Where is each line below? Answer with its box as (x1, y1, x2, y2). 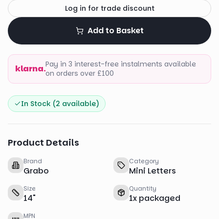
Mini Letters (129, 165, 176, 176)
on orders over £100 (45, 68, 114, 78)
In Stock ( (21, 99, 56, 109)
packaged (139, 193, 180, 204)
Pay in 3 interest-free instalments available (45, 59, 197, 69)
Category (129, 157, 159, 165)
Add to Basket (87, 25, 144, 36)
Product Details (8, 136, 79, 149)
